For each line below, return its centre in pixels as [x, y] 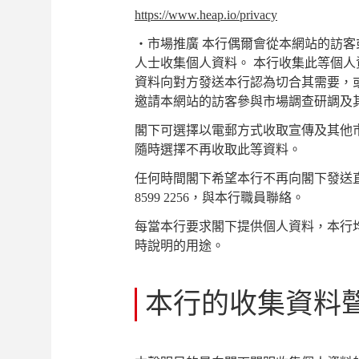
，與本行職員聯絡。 [247, 198]
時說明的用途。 [179, 246]
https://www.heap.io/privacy [206, 15]
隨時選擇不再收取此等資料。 [218, 149]
